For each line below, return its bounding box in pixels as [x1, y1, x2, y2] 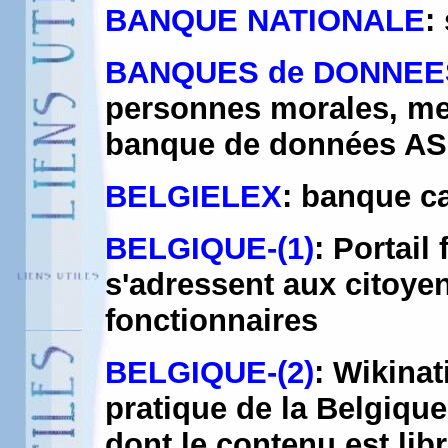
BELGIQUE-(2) [105, 355, 314, 390]
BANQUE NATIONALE [105, 3, 425, 38]
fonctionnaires [105, 303, 318, 338]
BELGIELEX [105, 179, 282, 214]
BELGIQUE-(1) [105, 231, 314, 266]
